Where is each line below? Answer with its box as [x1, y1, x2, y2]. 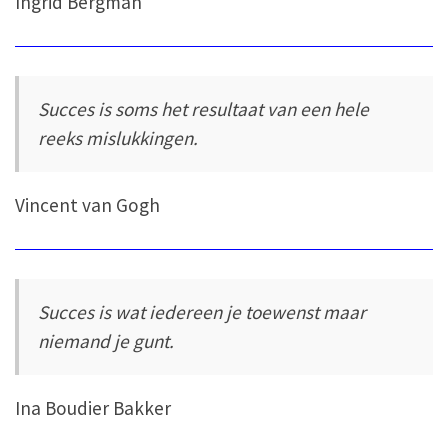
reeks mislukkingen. [38, 125, 199, 150]
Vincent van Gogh [15, 193, 160, 218]
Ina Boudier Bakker [15, 396, 171, 421]
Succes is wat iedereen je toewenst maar [38, 299, 367, 324]
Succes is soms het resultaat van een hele [38, 96, 370, 121]
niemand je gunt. [38, 328, 175, 353]
